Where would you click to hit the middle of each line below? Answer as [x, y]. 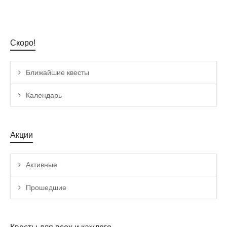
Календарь [44, 96]
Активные [42, 165]
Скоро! [23, 43]
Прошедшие [46, 188]
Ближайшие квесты [58, 73]
